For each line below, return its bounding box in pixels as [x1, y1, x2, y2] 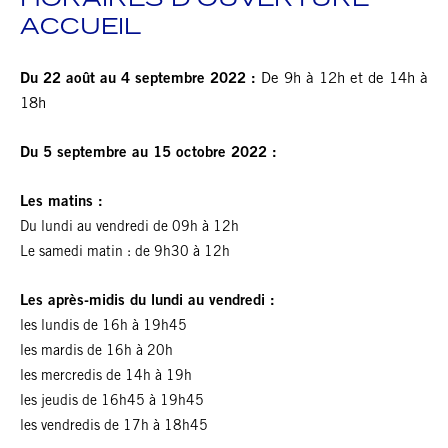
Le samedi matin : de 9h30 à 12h [20, 246, 230, 261]
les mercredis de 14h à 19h [20, 370, 192, 385]
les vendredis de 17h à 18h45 [20, 420, 208, 435]
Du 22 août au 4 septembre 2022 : [20, 72, 261, 88]
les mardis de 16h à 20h [20, 345, 173, 360]
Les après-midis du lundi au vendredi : [20, 294, 275, 310]
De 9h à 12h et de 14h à [261, 72, 428, 88]
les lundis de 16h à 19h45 [20, 320, 187, 335]
